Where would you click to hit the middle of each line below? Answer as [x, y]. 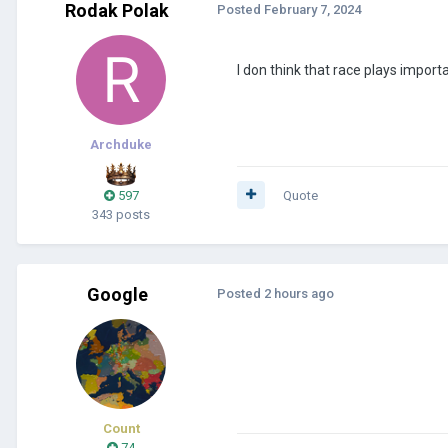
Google [117, 294]
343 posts [121, 214]
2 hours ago [299, 293]
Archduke [121, 144]
